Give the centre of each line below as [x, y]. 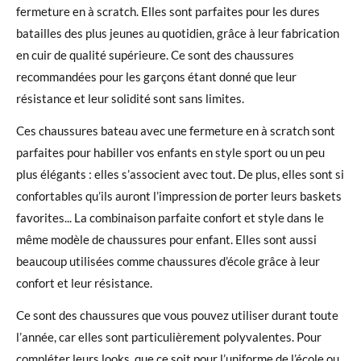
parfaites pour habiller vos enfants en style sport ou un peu [170, 152]
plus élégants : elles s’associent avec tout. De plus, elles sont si [180, 174]
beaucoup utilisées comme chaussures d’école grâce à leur [168, 261]
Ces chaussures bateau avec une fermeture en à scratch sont [176, 130]
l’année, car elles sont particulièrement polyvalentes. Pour [169, 336]
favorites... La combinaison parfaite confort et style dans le [170, 217]
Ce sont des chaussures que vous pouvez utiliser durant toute [177, 315]
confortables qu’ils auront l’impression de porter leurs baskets [179, 195]
